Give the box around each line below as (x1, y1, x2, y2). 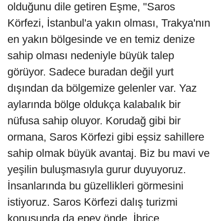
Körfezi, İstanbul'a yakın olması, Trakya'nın (7, 16, 210, 29)
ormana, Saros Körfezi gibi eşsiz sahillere (7, 130, 204, 143)
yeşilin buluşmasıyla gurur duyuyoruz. (7, 163, 186, 176)
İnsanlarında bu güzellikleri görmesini (7, 179, 184, 192)
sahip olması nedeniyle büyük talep (7, 49, 174, 62)
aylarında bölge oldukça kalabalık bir (7, 98, 181, 110)
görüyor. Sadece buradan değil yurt (7, 65, 174, 78)
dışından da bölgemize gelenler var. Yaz (7, 81, 197, 94)
